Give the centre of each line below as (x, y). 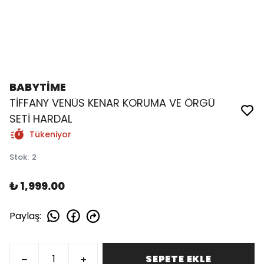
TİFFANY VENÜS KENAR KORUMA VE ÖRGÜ (112, 103)
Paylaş (24, 216)
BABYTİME (38, 87)
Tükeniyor (50, 134)
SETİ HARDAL (41, 119)
